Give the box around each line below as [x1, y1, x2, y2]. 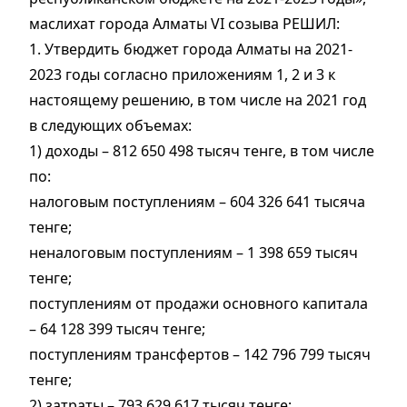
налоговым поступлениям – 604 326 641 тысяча [29, 192, 365, 213]
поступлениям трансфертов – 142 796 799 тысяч [29, 344, 371, 365]
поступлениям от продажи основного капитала [29, 293, 368, 314]
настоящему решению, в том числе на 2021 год [29, 90, 370, 111]
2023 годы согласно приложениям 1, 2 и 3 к [29, 65, 335, 85]
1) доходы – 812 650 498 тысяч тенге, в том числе [29, 141, 374, 162]
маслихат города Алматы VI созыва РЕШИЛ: [29, 14, 340, 35]
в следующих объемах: [29, 115, 192, 136]
